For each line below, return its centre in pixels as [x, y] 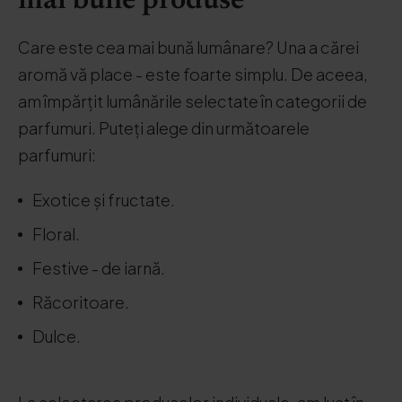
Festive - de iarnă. [99, 268]
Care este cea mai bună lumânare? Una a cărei [188, 47]
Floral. [56, 234]
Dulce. [57, 336]
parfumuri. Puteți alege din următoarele [164, 128]
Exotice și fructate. [104, 200]
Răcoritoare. [81, 302]
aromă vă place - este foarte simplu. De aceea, [193, 74]
